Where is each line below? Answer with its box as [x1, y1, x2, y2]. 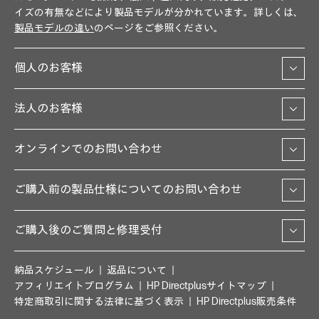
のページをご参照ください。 [94, 22, 224, 35]
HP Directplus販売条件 [197, 296, 296, 308]
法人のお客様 [14, 102, 83, 116]
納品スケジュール [14, 264, 94, 277]
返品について [107, 264, 167, 277]
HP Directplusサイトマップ [147, 280, 266, 293]
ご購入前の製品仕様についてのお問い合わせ [14, 183, 242, 197]
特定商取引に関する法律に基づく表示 [14, 296, 184, 308]
